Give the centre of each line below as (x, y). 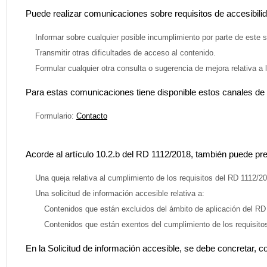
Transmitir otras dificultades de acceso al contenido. (121, 52)
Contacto (92, 116)
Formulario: (51, 116)
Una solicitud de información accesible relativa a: (115, 193)
